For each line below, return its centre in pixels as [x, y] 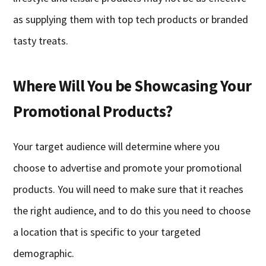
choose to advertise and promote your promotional [128, 168]
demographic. [44, 254]
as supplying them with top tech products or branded [131, 20]
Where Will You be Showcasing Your [132, 86]
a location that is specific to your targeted [107, 232]
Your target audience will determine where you [117, 147]
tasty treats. [41, 41]
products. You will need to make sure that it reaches [129, 189]
